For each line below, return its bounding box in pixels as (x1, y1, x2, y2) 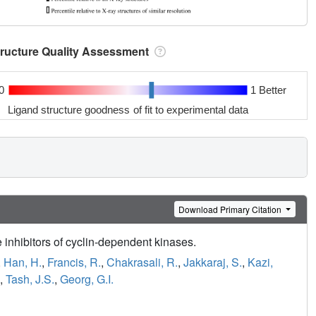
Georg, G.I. (60, 271, 114, 288)
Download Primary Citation (178, 202, 284, 215)
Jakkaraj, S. (183, 254, 242, 271)
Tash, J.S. (6, 271, 54, 288)
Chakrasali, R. (107, 254, 178, 271)
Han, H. (4, 254, 42, 271)
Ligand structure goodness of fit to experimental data (8, 104, 249, 116)
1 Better (250, 84, 286, 97)
